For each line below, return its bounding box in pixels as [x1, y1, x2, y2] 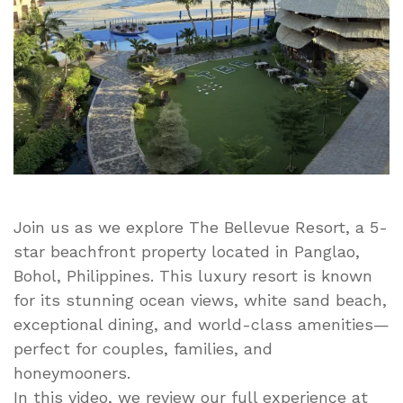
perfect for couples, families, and [13, 338, 273, 358]
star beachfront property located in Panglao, [13, 241, 360, 261]
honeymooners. [13, 363, 130, 382]
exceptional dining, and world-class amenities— [13, 314, 390, 334]
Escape [281, 33, 330, 51]
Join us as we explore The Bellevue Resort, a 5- [13, 217, 388, 237]
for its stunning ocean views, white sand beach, [13, 290, 387, 309]
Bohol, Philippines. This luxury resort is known [13, 265, 372, 285]
